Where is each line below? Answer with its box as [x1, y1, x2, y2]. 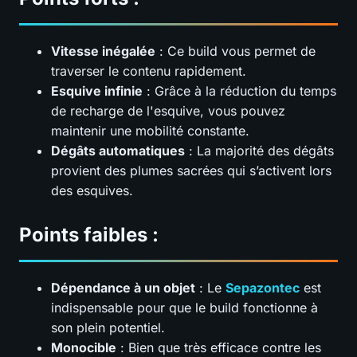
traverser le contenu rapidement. [51, 62, 246, 79]
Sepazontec [226, 279, 300, 296]
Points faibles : [19, 222, 159, 246]
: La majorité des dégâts [185, 142, 334, 159]
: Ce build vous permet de [155, 42, 316, 59]
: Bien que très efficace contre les [116, 339, 321, 355]
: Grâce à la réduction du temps [143, 82, 336, 99]
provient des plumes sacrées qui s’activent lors [51, 162, 331, 178]
